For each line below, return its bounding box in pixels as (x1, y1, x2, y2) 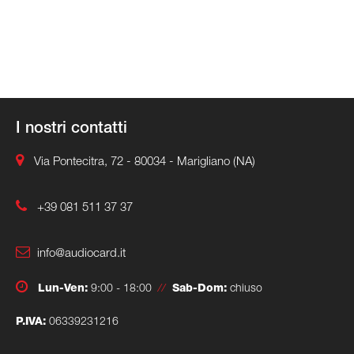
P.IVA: (16, 316, 46, 328)
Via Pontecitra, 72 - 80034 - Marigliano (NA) (34, 156, 255, 168)
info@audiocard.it (37, 247, 126, 260)
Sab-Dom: (172, 283, 227, 295)
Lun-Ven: (32, 283, 88, 295)
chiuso (227, 283, 262, 295)
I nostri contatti (16, 121, 127, 137)
